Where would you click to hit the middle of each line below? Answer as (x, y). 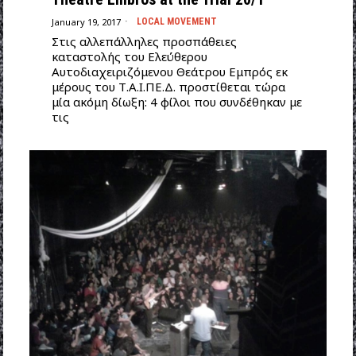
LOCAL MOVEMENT (176, 22)
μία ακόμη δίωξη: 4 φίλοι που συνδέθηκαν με (176, 102)
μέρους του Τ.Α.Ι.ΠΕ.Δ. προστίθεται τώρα (168, 87)
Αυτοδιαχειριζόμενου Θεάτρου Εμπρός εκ (169, 72)
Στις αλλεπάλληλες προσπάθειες (144, 42)
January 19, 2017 (86, 21)
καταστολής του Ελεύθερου (129, 57)
